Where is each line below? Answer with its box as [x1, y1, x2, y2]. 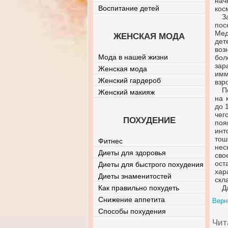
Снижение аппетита [98, 195, 165, 204]
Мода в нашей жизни [98, 53, 168, 61]
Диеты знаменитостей [98, 172, 172, 180]
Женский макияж [98, 88, 155, 96]
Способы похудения [98, 207, 166, 215]
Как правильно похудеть [98, 184, 179, 192]
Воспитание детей [98, 4, 159, 12]
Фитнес [98, 137, 123, 145]
